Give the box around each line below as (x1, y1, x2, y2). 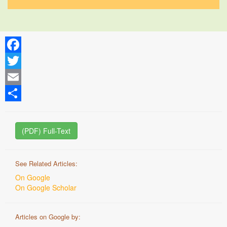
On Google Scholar (15, 182, 77, 193)
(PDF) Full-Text (22, 126, 71, 136)
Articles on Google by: (15, 212, 81, 221)
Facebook (5, 56, 37, 66)
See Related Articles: (15, 159, 78, 168)
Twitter (5, 72, 26, 82)
